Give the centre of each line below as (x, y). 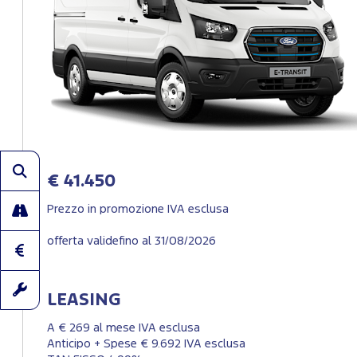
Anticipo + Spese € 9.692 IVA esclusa (146, 344)
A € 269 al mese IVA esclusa (124, 328)
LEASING (84, 301)
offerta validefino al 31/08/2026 (131, 241)
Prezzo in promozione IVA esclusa (138, 210)
